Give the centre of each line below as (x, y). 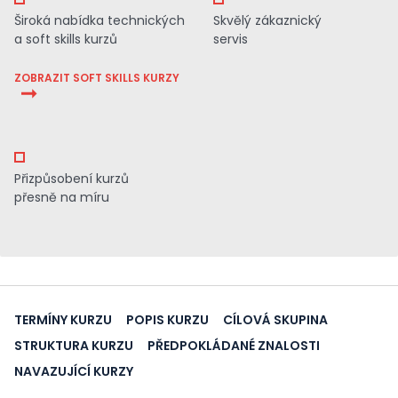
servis (231, 39)
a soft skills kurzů (66, 39)
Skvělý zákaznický (267, 20)
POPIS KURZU (167, 320)
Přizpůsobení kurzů (72, 179)
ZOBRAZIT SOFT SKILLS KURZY (97, 78)
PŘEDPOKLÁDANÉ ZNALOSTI (234, 346)
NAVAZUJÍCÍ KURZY (74, 371)
